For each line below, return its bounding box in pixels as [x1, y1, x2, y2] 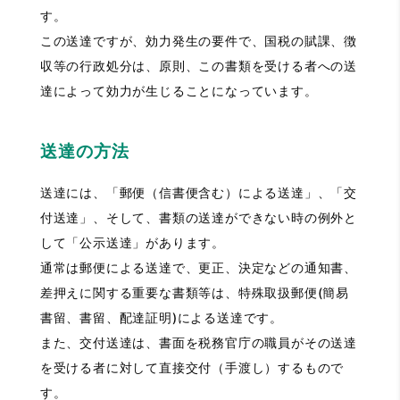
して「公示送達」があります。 [39, 235, 225, 251]
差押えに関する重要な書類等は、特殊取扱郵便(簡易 [39, 285, 349, 301]
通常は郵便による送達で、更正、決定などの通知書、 [39, 260, 357, 276]
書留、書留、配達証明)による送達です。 [39, 310, 283, 326]
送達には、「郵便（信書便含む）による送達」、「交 [39, 185, 357, 201]
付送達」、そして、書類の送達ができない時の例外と [39, 210, 357, 226]
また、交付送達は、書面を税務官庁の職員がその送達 [39, 335, 357, 351]
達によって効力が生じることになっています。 [39, 83, 318, 99]
